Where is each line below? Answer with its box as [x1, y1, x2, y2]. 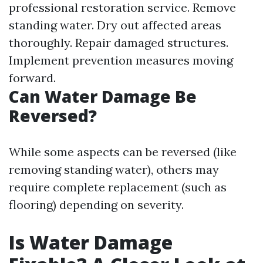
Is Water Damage [9, 230, 173, 255]
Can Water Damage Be [9, 85, 197, 107]
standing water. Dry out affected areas [9, 18, 221, 32]
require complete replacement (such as [9, 180, 227, 194]
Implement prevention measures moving [9, 53, 233, 68]
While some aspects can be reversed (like [9, 144, 237, 159]
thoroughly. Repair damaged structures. [9, 35, 228, 50]
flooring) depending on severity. [9, 197, 184, 212]
